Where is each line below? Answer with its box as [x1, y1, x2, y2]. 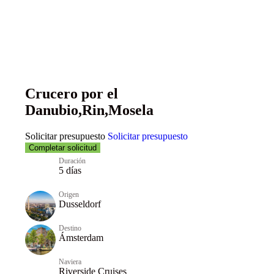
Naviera [58, 257, 81, 266]
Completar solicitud [28, 143, 97, 153]
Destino [58, 223, 81, 232]
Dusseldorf [58, 198, 101, 209]
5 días [58, 165, 81, 176]
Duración [58, 156, 86, 165]
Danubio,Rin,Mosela [24, 102, 154, 119]
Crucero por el [24, 86, 118, 102]
